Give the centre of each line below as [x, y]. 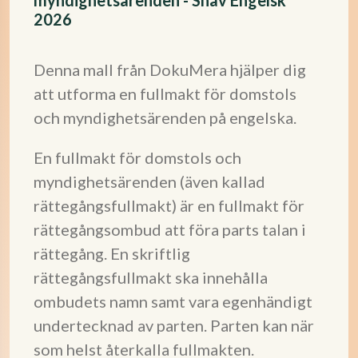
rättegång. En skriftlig [112, 253]
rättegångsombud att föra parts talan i [170, 229]
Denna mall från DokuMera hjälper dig [170, 70]
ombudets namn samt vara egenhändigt [173, 301]
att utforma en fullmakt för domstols [165, 93]
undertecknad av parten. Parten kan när [174, 325]
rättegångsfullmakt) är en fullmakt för [169, 205]
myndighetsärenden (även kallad [149, 181]
